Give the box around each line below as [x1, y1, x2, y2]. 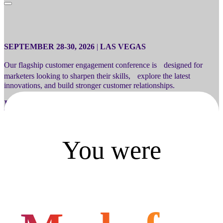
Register [4, 98, 44, 111]
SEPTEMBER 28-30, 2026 [4, 42, 95, 51]
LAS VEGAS [100, 42, 146, 51]
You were [62, 136, 161, 164]
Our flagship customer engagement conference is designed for [4, 61, 203, 69]
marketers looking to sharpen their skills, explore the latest [4, 72, 190, 80]
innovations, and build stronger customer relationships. [4, 81, 175, 90]
